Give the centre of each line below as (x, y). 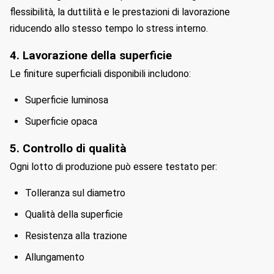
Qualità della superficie (74, 214)
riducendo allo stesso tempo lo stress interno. (109, 28)
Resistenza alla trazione (76, 236)
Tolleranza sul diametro (75, 193)
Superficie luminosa (67, 100)
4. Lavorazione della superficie (91, 56)
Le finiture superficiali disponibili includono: (100, 74)
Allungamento (55, 257)
